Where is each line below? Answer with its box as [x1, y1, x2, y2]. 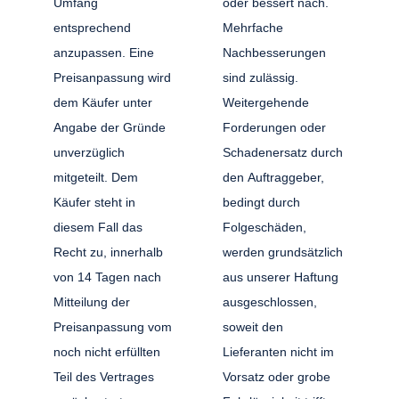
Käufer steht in [53, 194, 136, 209]
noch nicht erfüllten [53, 344, 161, 359]
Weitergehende [222, 94, 309, 110]
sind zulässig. [222, 69, 298, 85]
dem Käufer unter [53, 94, 153, 110]
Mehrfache [222, 20, 283, 35]
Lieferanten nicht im [222, 344, 334, 359]
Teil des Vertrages [53, 369, 155, 384]
